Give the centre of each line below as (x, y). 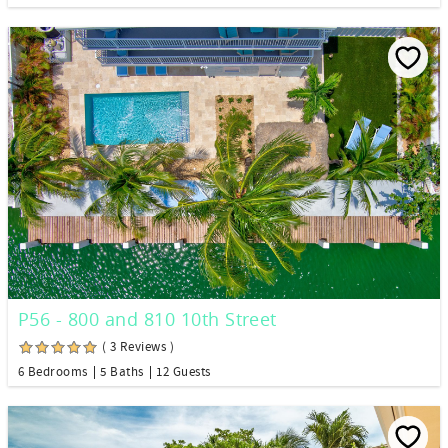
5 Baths (122, 371)
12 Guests (183, 371)
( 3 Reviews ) (138, 346)
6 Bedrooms (53, 371)
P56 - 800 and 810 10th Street (147, 318)
